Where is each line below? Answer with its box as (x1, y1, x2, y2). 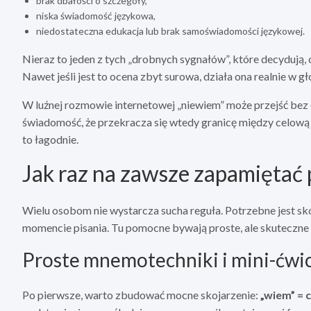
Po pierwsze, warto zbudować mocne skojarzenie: (22, 288, 260, 302)
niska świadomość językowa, (36, 10, 155, 22)
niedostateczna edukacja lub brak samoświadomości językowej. (36, 25, 305, 37)
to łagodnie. (22, 133, 78, 146)
